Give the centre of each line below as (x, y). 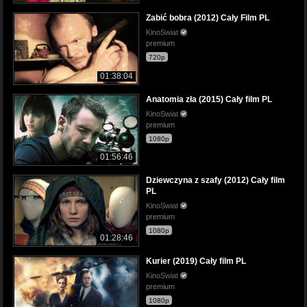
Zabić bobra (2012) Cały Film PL (208, 18)
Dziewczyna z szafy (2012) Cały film (216, 180)
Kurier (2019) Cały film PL (196, 261)
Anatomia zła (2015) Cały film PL (209, 99)
